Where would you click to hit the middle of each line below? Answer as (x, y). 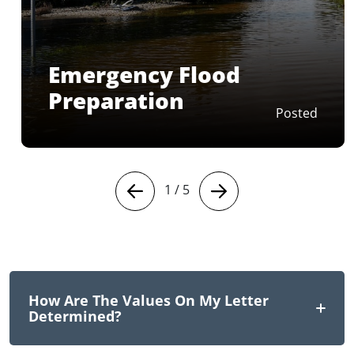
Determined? (75, 316)
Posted (297, 113)
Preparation (116, 100)
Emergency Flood (144, 74)
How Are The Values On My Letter (149, 300)
